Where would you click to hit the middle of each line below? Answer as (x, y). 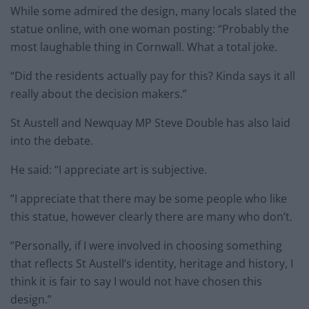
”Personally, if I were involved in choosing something (146, 246)
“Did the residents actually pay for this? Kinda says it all (153, 76)
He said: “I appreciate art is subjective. (109, 170)
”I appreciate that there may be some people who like (149, 199)
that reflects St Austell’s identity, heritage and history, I (152, 264)
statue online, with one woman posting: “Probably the (150, 29)
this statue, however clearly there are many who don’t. (151, 217)
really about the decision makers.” (99, 94)
